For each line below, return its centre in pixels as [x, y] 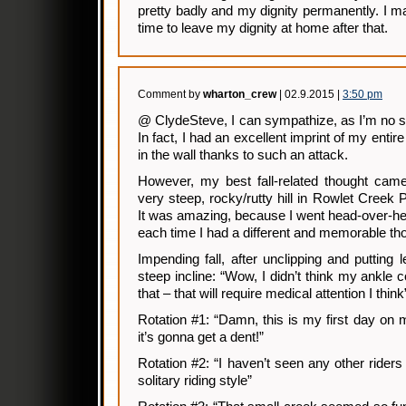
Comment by [170, 94]
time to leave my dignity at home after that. [263, 28]
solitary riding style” [195, 381]
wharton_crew [240, 94]
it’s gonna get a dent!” [201, 337]
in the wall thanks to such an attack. [243, 155]
